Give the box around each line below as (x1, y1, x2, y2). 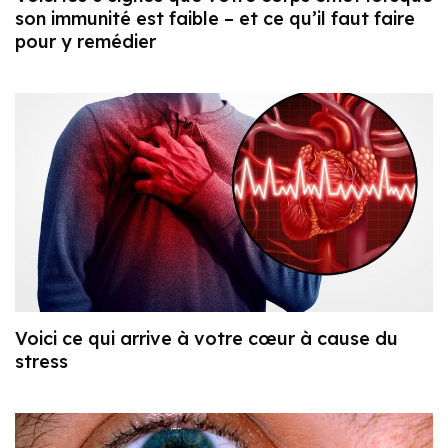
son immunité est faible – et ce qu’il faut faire (15, 6, 415, 30)
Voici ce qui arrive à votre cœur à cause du (15, 326, 398, 350)
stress (15, 349, 68, 373)
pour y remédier (15, 29, 156, 53)
